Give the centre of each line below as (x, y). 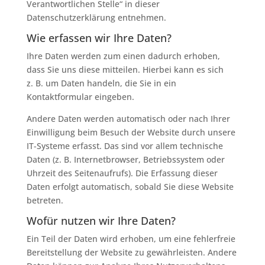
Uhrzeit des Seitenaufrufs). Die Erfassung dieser (122, 173)
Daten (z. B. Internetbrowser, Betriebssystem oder (125, 159)
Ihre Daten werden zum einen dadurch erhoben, (123, 56)
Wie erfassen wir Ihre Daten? (99, 38)
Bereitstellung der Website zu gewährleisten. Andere (131, 252)
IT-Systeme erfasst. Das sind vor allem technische (125, 146)
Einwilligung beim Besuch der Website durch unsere (131, 132)
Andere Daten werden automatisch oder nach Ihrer (128, 119)
